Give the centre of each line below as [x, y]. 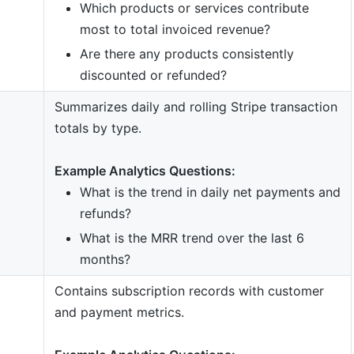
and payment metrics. [119, 312]
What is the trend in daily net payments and [210, 192]
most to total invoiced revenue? [175, 29]
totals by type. [98, 128]
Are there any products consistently [186, 53]
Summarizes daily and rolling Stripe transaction [196, 106]
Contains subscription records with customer [189, 290]
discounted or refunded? [153, 75]
